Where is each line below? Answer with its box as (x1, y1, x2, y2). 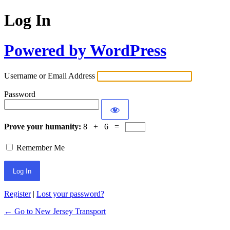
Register (4, 189, 31, 199)
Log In (4, 11, 51, 30)
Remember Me (16, 143, 65, 152)
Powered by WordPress (4, 41, 166, 60)
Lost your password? (36, 189, 104, 199)
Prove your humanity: (4, 122, 83, 131)
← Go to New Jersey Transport (4, 207, 106, 216)
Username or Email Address (4, 71, 95, 81)
